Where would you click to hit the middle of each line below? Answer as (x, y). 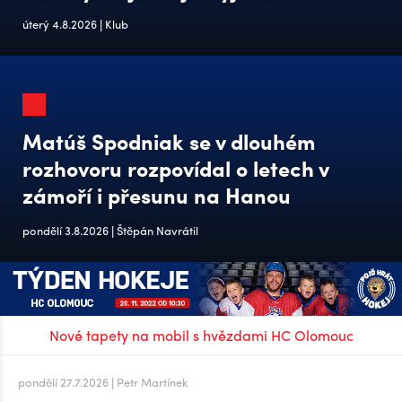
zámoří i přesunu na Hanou (157, 195)
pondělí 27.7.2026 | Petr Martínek (103, 381)
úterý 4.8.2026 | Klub (75, 24)
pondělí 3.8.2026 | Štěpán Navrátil (110, 230)
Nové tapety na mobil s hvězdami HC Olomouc (201, 335)
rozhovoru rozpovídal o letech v (175, 168)
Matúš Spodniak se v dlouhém (169, 141)
